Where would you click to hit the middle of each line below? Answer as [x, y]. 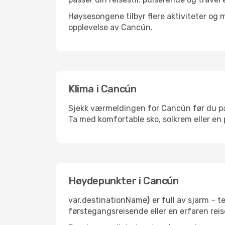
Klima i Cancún [102, 89]
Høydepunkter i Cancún [124, 181]
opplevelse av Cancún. [110, 27]
